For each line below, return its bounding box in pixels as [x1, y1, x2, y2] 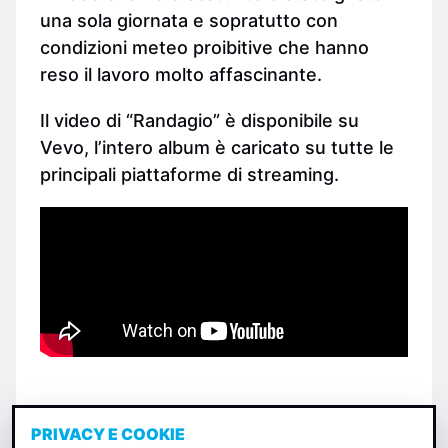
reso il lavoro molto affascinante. [40, 63, 322, 85]
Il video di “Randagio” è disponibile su [40, 109, 359, 131]
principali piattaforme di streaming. [40, 163, 339, 185]
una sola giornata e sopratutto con [40, 9, 338, 31]
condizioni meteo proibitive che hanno [40, 36, 369, 58]
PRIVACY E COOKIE [31, 424, 185, 444]
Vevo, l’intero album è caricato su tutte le [40, 136, 394, 158]
